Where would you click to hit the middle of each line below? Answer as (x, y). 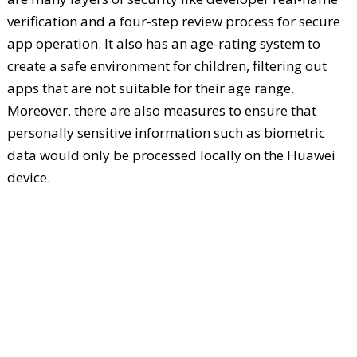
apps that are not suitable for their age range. (150, 88)
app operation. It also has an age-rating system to (163, 44)
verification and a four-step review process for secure (173, 22)
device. (28, 178)
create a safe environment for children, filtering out (167, 66)
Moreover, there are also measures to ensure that (161, 111)
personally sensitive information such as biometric (166, 133)
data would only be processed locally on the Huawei (171, 155)
